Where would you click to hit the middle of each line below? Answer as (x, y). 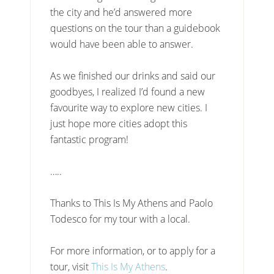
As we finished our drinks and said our (133, 76)
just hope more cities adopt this (119, 123)
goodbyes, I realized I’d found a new (128, 91)
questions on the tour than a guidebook (135, 28)
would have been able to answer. (122, 44)
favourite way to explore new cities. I (129, 107)
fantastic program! (90, 139)
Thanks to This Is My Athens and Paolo (132, 203)
